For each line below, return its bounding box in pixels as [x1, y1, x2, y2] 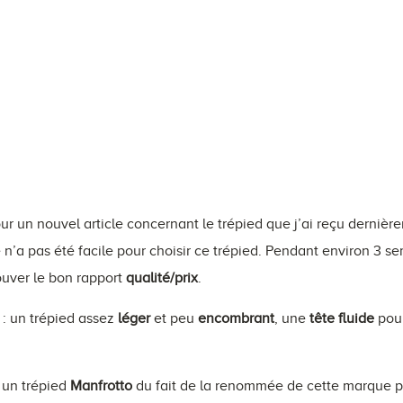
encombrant [198, 309, 274, 327]
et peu [150, 309, 198, 327]
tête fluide [309, 309, 374, 327]
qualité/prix [126, 269, 198, 286]
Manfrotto [70, 377, 132, 394]
